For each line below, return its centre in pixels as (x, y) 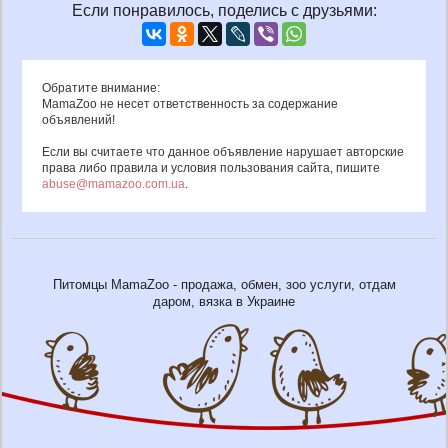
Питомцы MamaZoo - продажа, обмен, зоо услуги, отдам (224, 284)
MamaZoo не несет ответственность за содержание (190, 103)
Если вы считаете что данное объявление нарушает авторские (223, 151)
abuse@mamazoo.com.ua (113, 183)
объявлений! (78, 119)
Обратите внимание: (101, 87)
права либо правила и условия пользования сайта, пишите (211, 167)
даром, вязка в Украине (224, 301)
